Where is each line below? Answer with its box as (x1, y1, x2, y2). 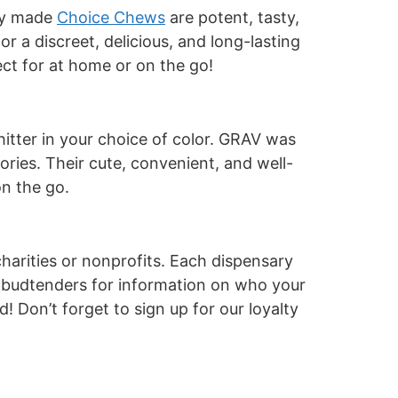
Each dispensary (170, 251, 293, 270)
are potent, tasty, (165, 8, 299, 28)
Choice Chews (57, 8, 165, 28)
